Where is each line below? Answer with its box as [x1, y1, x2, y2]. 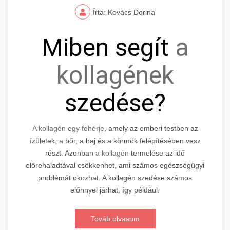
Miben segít [41, 32, 175, 62]
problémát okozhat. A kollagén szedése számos [38, 173, 192, 182]
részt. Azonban [45, 148, 93, 157]
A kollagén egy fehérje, [32, 124, 106, 132]
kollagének [56, 60, 174, 90]
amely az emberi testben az [106, 124, 198, 132]
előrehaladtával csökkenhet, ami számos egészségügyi [26, 161, 204, 169]
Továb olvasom [90, 214, 140, 223]
